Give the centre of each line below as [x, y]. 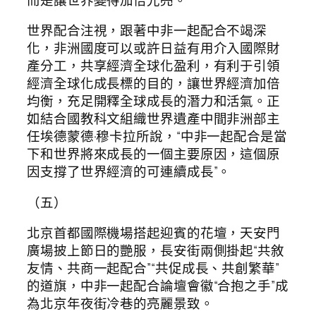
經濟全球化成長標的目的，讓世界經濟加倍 [154, 84]
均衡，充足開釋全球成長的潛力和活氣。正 [154, 101]
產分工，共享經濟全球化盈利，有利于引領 [154, 66]
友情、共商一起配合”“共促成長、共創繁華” [153, 268]
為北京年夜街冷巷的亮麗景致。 [120, 304]
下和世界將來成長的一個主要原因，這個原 [154, 154]
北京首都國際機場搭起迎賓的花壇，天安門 [154, 233]
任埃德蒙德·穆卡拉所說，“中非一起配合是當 [157, 136]
